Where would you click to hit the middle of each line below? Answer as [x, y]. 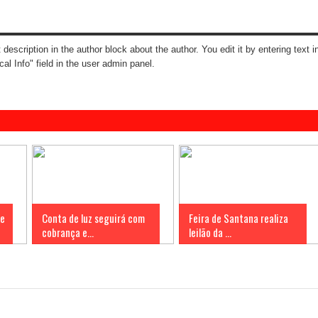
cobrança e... [68, 232]
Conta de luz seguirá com [93, 218]
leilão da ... [210, 232]
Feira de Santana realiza [238, 218]
